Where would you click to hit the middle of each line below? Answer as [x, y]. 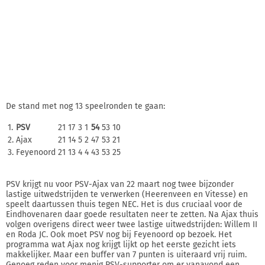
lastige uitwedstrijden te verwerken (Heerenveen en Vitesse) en [127, 194]
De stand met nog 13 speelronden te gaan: [85, 106]
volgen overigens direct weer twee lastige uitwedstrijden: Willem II [132, 224]
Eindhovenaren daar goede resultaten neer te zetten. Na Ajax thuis [132, 214]
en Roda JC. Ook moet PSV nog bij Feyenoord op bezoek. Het [119, 234]
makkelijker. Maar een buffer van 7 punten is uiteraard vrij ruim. [126, 254]
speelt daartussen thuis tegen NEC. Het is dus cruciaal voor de [124, 204]
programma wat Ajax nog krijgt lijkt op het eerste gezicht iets [121, 244]
